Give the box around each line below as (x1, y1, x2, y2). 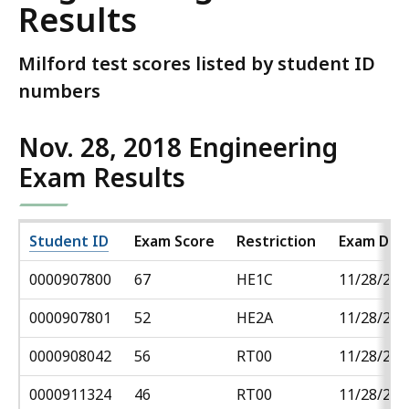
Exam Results (18, 160, 185, 195)
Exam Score (134, 231, 215, 252)
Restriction (236, 231, 316, 252)
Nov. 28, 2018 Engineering (18, 130, 338, 165)
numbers (18, 79, 100, 104)
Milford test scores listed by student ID (18, 51, 375, 77)
